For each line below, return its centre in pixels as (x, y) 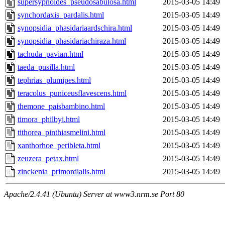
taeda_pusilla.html (46, 67)
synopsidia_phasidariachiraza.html (72, 41)
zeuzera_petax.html (48, 159)
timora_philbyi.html (49, 120)
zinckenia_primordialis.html (62, 172)
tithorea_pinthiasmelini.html (62, 133)
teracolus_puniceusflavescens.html (72, 93)
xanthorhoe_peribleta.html (59, 146)
